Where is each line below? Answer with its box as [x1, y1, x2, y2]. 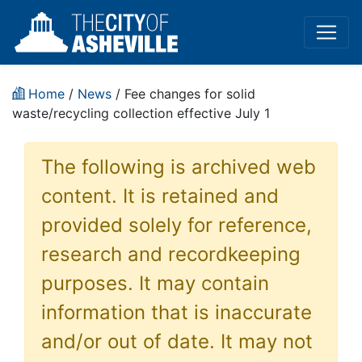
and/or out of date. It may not [41, 330, 313, 353]
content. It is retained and [41, 184, 279, 208]
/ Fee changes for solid [112, 86, 255, 102]
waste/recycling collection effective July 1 [12, 105, 270, 121]
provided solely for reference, [41, 213, 312, 237]
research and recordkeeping [41, 242, 301, 266]
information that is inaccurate [41, 301, 312, 324]
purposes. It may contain [41, 271, 269, 295]
